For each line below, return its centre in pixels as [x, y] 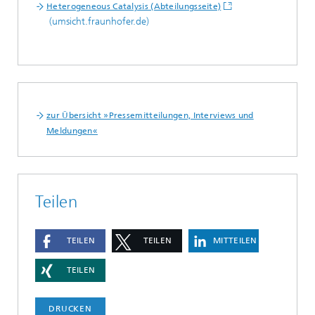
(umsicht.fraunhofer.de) [98, 22]
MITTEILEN [235, 241]
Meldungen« [72, 131]
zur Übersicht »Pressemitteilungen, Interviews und [150, 116]
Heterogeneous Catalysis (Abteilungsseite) [134, 7]
